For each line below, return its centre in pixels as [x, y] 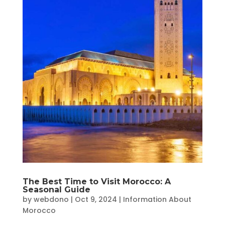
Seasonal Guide [56, 189]
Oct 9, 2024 [96, 199]
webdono [51, 199]
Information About [157, 199]
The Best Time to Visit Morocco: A [96, 181]
